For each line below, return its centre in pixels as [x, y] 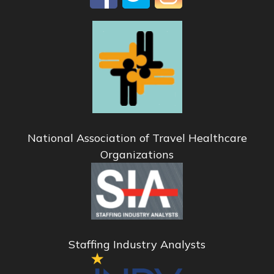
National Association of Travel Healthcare [137, 138]
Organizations [137, 155]
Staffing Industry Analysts [137, 244]
